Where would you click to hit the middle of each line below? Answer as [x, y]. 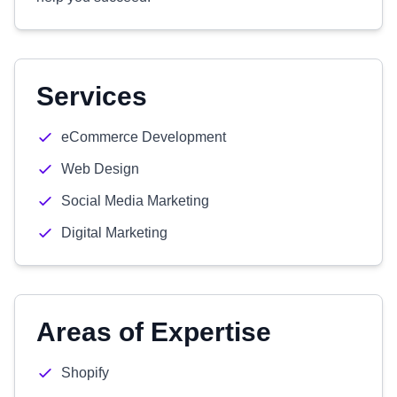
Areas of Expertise [154, 332]
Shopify [85, 373]
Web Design [100, 169]
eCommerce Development [144, 137]
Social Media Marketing [135, 201]
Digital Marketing [114, 233]
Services [92, 96]
